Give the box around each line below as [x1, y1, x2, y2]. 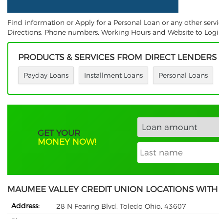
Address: [11, 201, 40, 211]
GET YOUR [38, 128, 81, 138]
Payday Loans [23, 71, 68, 80]
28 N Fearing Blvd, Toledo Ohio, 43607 [56, 201, 186, 211]
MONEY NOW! [38, 137, 96, 147]
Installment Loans [84, 71, 143, 80]
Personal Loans [158, 71, 208, 80]
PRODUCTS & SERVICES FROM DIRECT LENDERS [18, 52, 217, 63]
